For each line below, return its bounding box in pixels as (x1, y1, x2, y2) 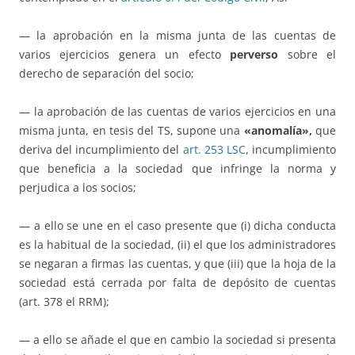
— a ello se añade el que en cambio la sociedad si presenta (19, 332, 336, 348)
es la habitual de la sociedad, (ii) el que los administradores (19, 237, 336, 253)
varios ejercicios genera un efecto (19, 47, 231, 63)
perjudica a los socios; (19, 180, 136, 196)
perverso (230, 47, 279, 63)
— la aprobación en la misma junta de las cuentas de (19, 28, 336, 44)
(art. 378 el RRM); (19, 294, 109, 310)
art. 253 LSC (182, 142, 246, 158)
